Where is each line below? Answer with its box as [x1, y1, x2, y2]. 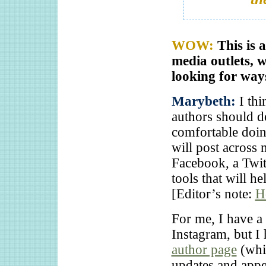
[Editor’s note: [171, 186, 255, 202]
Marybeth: [171, 94, 239, 109]
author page [171, 242, 237, 258]
